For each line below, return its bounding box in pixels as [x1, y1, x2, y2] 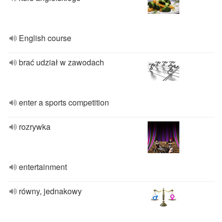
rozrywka [19, 121, 51, 132]
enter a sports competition [19, 97, 109, 108]
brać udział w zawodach [19, 56, 104, 68]
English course [19, 32, 71, 44]
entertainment [19, 161, 67, 172]
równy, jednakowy [19, 185, 82, 197]
